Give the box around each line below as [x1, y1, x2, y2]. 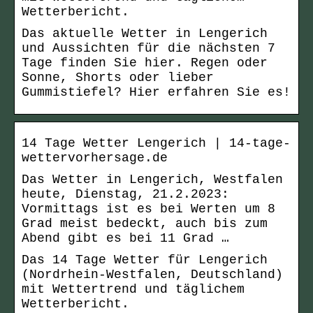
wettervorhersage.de [22, 151, 168, 166]
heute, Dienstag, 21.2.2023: [22, 187, 229, 202]
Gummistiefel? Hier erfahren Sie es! [22, 85, 291, 100]
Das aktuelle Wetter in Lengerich [22, 27, 268, 41]
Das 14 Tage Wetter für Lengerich [22, 253, 268, 268]
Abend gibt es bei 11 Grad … [22, 231, 229, 246]
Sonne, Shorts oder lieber [22, 71, 214, 85]
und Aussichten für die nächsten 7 [22, 41, 275, 56]
